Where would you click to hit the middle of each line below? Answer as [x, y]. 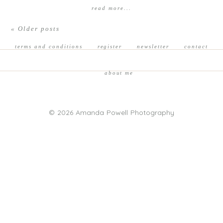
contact [196, 47]
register [110, 47]
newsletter [153, 47]
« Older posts [35, 29]
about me [119, 73]
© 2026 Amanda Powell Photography [111, 113]
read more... [111, 8]
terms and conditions [49, 47]
